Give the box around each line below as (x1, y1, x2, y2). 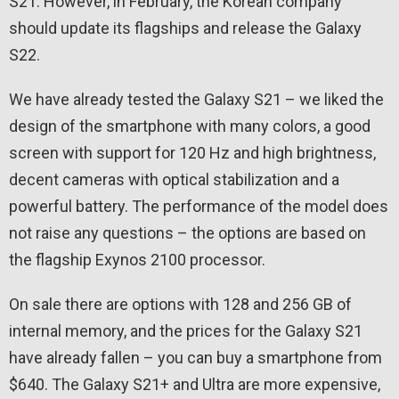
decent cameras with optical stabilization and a (9, 170, 339, 190)
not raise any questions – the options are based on (9, 224, 366, 243)
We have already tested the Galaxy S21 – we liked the (9, 90, 384, 110)
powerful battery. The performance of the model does (9, 197, 388, 216)
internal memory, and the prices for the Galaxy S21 (9, 322, 362, 341)
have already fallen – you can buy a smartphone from (9, 348, 382, 368)
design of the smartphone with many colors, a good (9, 117, 370, 136)
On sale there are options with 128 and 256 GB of (9, 295, 352, 314)
